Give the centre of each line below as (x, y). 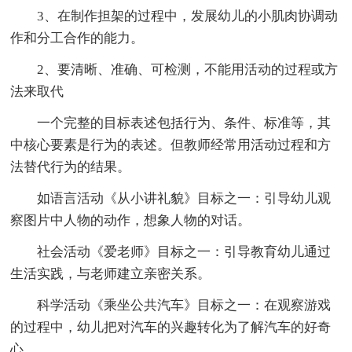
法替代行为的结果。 (71, 167)
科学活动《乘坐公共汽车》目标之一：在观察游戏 (184, 305)
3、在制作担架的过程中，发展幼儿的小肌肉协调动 (188, 16)
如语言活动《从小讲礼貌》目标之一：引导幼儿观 (184, 198)
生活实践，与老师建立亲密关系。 (111, 273)
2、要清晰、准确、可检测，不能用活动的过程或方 (188, 69)
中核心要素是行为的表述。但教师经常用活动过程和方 (171, 145)
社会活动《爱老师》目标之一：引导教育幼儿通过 (184, 251)
